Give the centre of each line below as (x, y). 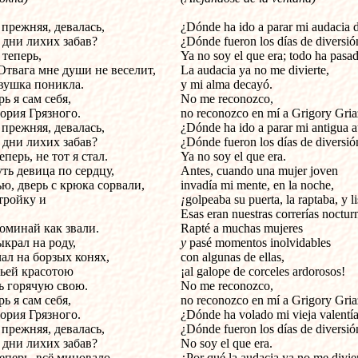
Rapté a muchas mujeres (242, 228)
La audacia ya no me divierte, (255, 70)
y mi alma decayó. (227, 84)
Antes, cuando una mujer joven (259, 171)
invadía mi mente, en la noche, (257, 185)
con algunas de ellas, (233, 257)
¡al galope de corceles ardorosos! (263, 271)
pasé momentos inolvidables (260, 243)
